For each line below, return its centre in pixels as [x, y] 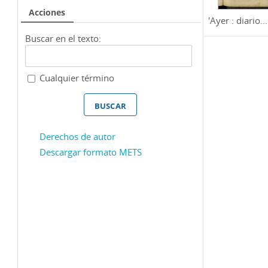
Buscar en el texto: [63, 38]
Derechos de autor [77, 136]
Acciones [47, 13]
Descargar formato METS [91, 152]
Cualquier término [77, 78]
